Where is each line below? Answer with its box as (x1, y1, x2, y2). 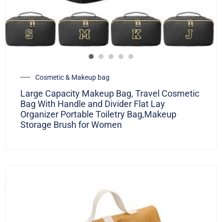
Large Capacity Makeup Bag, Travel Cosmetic (20, 88, 199, 99)
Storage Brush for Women (20, 119, 122, 130)
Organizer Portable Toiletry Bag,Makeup (20, 109, 176, 120)
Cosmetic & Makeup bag (35, 73, 110, 82)
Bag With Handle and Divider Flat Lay (20, 99, 165, 110)
